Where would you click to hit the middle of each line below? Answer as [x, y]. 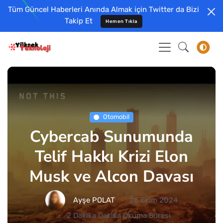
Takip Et [78, 21]
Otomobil [116, 117]
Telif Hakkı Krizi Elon [111, 156]
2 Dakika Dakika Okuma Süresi [118, 216]
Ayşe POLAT [94, 200]
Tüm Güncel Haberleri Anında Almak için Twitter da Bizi [104, 9]
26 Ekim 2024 [153, 200]
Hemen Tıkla [121, 21]
